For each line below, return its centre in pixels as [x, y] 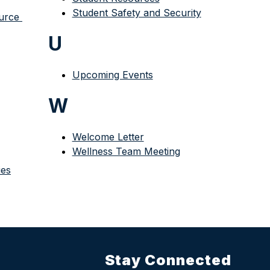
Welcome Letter [108, 137]
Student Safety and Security [137, 13]
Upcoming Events [112, 75]
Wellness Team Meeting [126, 151]
